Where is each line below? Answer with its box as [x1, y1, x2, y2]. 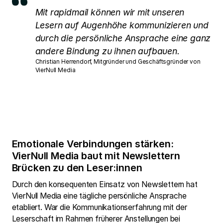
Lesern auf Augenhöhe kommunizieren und [35, 19, 209, 30]
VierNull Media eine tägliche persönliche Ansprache [11, 191, 187, 201]
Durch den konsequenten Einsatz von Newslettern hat [11, 179, 198, 189]
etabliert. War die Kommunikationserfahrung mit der [11, 202, 187, 212]
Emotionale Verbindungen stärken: [11, 138, 174, 150]
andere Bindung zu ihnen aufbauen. [35, 45, 180, 56]
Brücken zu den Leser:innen [11, 162, 142, 174]
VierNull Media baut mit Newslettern [11, 150, 181, 162]
